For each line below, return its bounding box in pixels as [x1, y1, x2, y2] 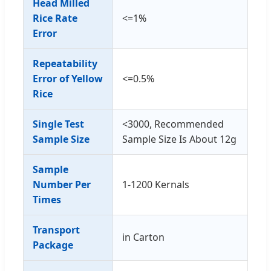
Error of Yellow [33, 71, 103, 85]
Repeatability [33, 56, 97, 70]
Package [33, 238, 73, 252]
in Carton [122, 230, 165, 244]
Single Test [33, 117, 84, 131]
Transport [33, 223, 80, 237]
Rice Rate [33, 11, 77, 25]
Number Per [33, 177, 91, 191]
